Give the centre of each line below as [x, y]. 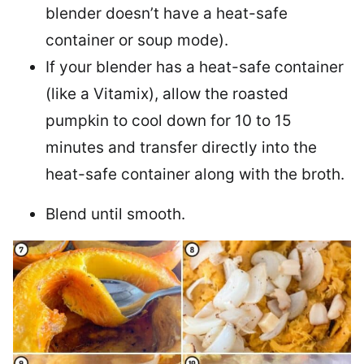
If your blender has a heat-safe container [195, 67]
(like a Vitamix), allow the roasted [167, 94]
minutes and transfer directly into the [181, 148]
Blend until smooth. [115, 214]
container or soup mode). [137, 41]
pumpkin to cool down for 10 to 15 [169, 121]
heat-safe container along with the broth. [195, 175]
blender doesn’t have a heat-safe [167, 14]
